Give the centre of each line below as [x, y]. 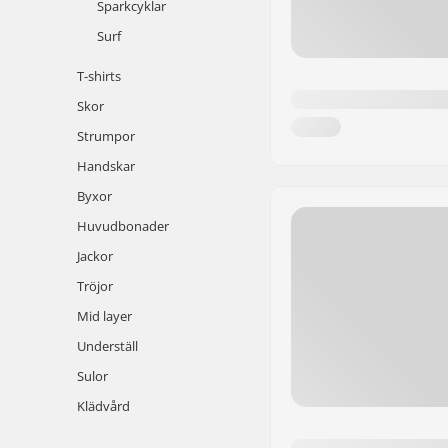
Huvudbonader [123, 226]
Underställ [107, 346]
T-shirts [99, 76]
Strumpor [106, 136]
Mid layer [104, 316]
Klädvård [103, 406]
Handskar [106, 166]
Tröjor [95, 286]
